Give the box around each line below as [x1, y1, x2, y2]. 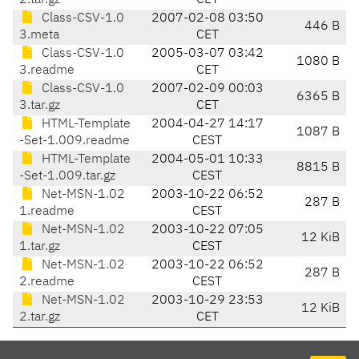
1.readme [19, 205, 75, 219]
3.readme [19, 64, 75, 78]
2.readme [19, 276, 75, 289]
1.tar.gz [19, 240, 60, 254]
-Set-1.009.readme [19, 135, 130, 148]
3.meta [19, 29, 59, 42]
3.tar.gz [19, 99, 60, 113]
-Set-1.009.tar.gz [19, 170, 115, 184]
